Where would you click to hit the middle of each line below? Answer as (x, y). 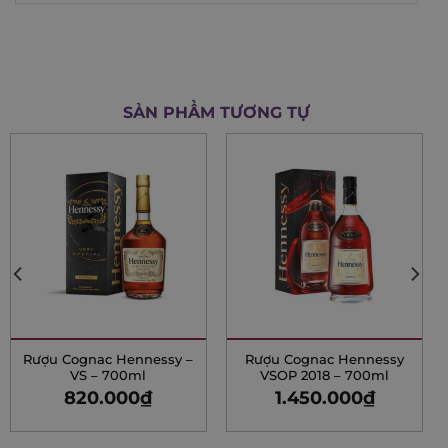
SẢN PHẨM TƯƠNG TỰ (216, 112)
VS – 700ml (108, 375)
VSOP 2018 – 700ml (325, 375)
